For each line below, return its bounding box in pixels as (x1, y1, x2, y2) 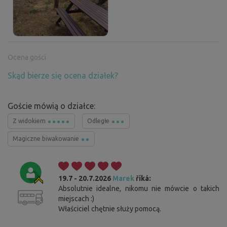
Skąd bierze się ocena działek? (8, 71, 118, 81)
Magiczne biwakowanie (13, 135, 81, 142)
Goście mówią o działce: (8, 101, 95, 111)
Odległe (87, 118, 111, 125)
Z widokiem (13, 118, 47, 125)
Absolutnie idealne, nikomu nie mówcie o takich (58, 184, 219, 193)
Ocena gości (8, 53, 46, 62)
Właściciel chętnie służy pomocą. (58, 205, 161, 213)
